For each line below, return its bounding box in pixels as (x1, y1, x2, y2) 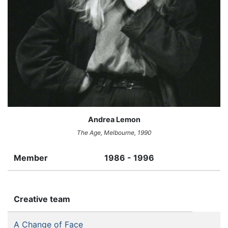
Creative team (14, 194, 70, 205)
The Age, (76, 129, 102, 137)
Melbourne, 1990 (102, 129, 152, 137)
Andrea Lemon (88, 115, 140, 124)
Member (14, 153, 48, 163)
